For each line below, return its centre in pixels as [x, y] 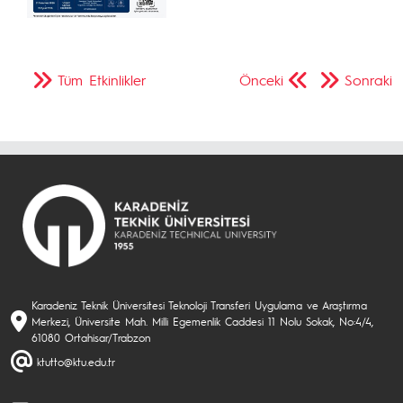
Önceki [261, 80]
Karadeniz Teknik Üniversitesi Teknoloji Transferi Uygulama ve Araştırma [199, 305]
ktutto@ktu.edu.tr [76, 362]
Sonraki [368, 80]
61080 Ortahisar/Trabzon [91, 337]
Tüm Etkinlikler [102, 80]
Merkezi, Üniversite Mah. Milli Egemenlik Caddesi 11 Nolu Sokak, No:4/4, [202, 321]
